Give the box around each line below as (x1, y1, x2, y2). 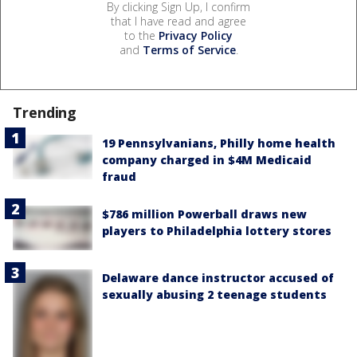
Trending (13, 102, 77, 122)
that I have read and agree (111, 13, 246, 29)
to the (124, 27, 159, 43)
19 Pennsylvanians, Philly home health (102, 135, 335, 151)
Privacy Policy (159, 27, 233, 43)
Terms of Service (142, 41, 236, 57)
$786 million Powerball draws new (102, 206, 307, 222)
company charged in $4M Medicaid (102, 151, 312, 167)
